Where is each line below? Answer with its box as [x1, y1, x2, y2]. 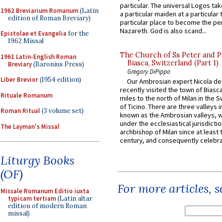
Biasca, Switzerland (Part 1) [127, 58, 219, 68]
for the [66, 29, 89, 38]
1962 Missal [8, 37, 44, 45]
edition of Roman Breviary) [8, 13, 91, 22]
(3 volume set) [40, 107, 84, 115]
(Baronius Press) [32, 59, 84, 68]
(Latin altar [56, 194, 92, 203]
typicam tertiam [8, 194, 56, 203]
